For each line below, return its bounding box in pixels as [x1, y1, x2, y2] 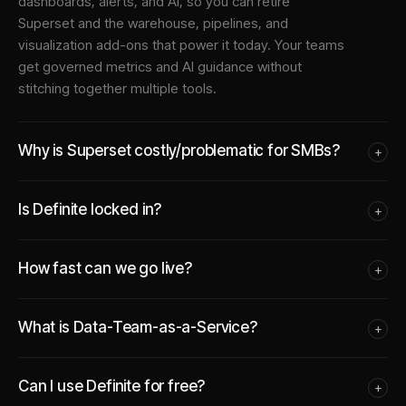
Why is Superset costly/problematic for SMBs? [18, 140, 340, 159]
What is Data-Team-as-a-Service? [18, 317, 258, 336]
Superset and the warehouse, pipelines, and [18, 14, 288, 32]
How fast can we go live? [18, 258, 192, 277]
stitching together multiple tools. [18, 79, 217, 97]
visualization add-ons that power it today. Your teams [18, 35, 344, 53]
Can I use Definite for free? [18, 376, 206, 395]
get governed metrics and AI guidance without [18, 57, 302, 75]
